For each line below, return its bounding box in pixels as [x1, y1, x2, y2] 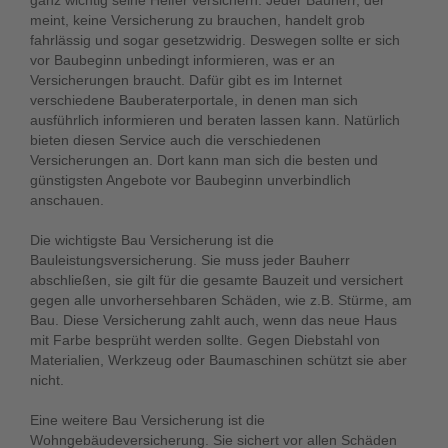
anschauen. [30, 192, 104, 208]
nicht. [30, 372, 64, 388]
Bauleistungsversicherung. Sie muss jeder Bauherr [30, 252, 350, 268]
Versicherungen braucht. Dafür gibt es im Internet [30, 72, 342, 88]
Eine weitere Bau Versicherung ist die [30, 412, 265, 428]
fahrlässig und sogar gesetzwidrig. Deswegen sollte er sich [30, 32, 400, 48]
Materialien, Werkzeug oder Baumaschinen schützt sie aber [30, 352, 407, 368]
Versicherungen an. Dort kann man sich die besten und [30, 152, 378, 168]
